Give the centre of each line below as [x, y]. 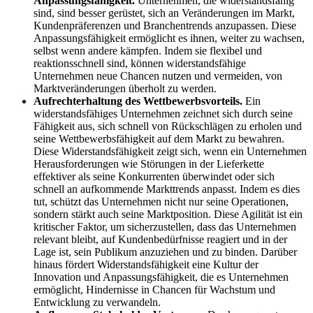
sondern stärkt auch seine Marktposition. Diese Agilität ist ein [168, 214]
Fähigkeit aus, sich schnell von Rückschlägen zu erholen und [168, 126]
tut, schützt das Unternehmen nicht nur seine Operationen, [161, 202]
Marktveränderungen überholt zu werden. [125, 89]
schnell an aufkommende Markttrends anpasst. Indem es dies [167, 189]
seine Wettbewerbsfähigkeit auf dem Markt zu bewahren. [159, 139]
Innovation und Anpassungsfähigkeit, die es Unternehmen [161, 277]
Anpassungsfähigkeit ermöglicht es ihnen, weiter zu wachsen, [169, 38]
